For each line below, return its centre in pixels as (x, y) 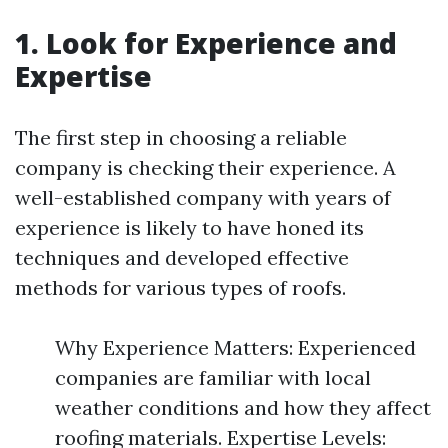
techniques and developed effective (182, 257)
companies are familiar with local (213, 377)
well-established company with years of (203, 197)
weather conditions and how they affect (243, 407)
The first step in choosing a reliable (181, 137)
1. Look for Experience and (206, 43)
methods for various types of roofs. (180, 287)
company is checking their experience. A (205, 167)
